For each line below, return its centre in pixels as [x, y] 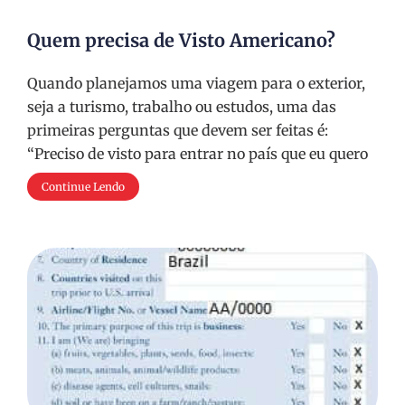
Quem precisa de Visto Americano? [181, 40]
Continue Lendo [83, 187]
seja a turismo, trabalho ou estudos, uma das [182, 107]
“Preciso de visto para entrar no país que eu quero [198, 154]
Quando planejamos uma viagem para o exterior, [196, 83]
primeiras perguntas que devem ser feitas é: [178, 130]
